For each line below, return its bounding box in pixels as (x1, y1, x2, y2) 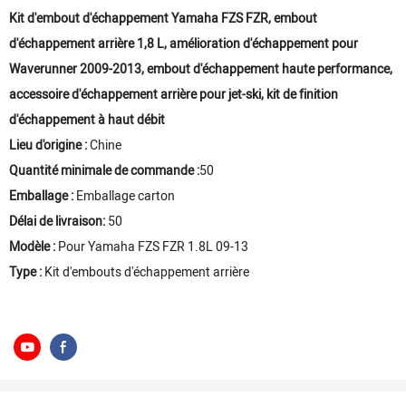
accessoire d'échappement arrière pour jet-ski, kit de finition (9, 85, 338, 104)
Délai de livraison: (9, 212, 105, 231)
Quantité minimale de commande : (9, 161, 199, 180)
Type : (9, 263, 42, 282)
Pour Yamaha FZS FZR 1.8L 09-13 (55, 237, 248, 256)
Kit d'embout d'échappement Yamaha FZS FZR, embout (9, 9, 317, 28)
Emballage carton (73, 187, 175, 206)
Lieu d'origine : (9, 136, 87, 155)
